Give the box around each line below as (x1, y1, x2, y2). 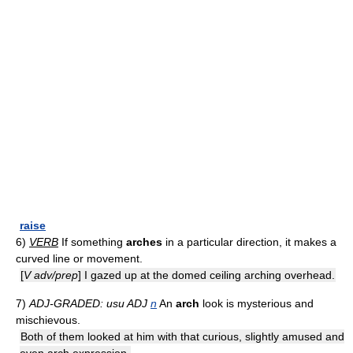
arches (126, 236, 162, 248)
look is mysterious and (199, 297, 314, 310)
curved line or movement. (16, 252, 143, 265)
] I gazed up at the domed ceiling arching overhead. (78, 269, 335, 281)
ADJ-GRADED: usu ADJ (29, 297, 150, 310)
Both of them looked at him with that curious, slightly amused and (20, 330, 344, 343)
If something (58, 236, 126, 248)
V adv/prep (24, 269, 78, 281)
